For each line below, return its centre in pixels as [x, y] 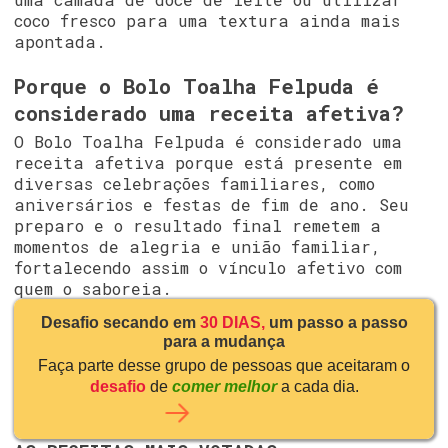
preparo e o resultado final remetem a [197, 226]
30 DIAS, [234, 321]
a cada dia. [317, 385]
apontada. [59, 42]
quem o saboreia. [92, 289]
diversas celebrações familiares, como [194, 184]
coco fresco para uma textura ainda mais [206, 21]
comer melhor [224, 385]
